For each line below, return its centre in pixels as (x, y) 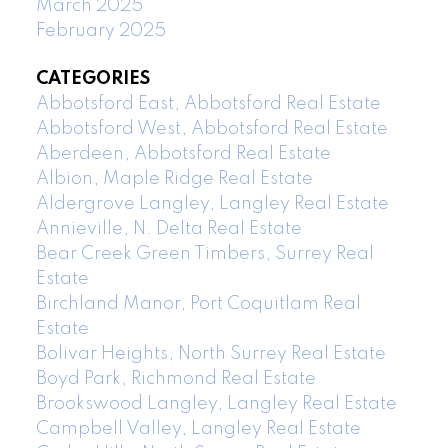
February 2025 (100, 31)
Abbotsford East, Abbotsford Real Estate (208, 103)
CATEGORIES (92, 78)
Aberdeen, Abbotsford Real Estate (183, 153)
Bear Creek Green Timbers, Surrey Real (204, 253)
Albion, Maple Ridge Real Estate (174, 178)
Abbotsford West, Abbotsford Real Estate (211, 128)
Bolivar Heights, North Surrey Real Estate (210, 353)
